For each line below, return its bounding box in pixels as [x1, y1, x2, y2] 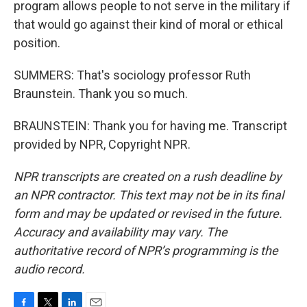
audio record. [14, 262, 85, 276]
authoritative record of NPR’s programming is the [14, 243, 278, 258]
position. [14, 36, 60, 50]
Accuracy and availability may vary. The [14, 225, 228, 239]
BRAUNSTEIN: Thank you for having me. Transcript [14, 119, 287, 133]
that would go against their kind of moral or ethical [14, 17, 283, 32]
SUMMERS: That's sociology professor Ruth [14, 68, 251, 82]
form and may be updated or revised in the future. [14, 206, 282, 221]
